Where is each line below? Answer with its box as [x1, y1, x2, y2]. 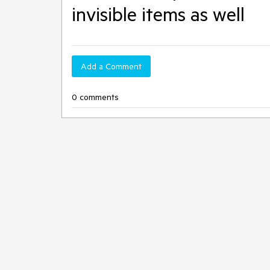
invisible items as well [72, 2, 245, 26]
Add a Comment [81, 61, 142, 72]
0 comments [72, 92, 119, 102]
